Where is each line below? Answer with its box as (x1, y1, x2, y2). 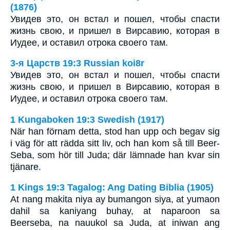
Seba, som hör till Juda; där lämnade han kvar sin (10, 149, 220, 160)
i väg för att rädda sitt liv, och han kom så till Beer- (10, 138, 220, 148)
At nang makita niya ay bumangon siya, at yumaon (10, 194, 220, 205)
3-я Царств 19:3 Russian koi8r (10, 58, 144, 69)
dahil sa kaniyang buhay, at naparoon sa (10, 206, 220, 217)
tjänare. (10, 161, 41, 172)
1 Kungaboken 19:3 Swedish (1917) (10, 114, 164, 125)
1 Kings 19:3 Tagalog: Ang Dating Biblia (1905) (10, 182, 214, 193)
